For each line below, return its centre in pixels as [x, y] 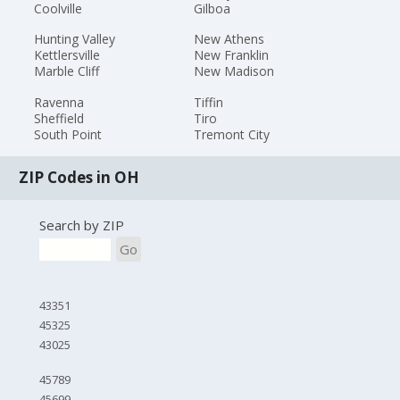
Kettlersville [67, 55]
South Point [68, 134]
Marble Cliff [67, 71]
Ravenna [59, 102]
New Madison [233, 71]
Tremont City [231, 134]
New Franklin [231, 55]
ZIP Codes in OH [79, 178]
